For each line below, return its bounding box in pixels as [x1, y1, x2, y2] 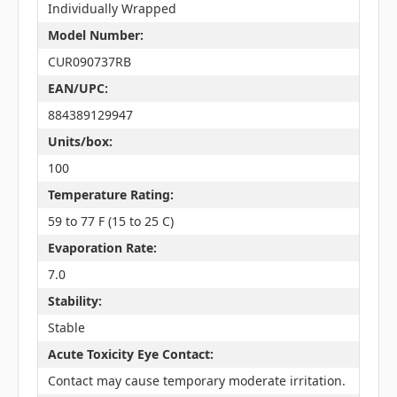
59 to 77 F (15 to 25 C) [47, 213, 174, 230]
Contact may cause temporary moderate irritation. [47, 372, 346, 390]
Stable [47, 319, 85, 337]
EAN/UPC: [47, 80, 108, 97]
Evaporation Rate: [47, 239, 157, 257]
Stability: [47, 292, 102, 310]
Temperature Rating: [47, 186, 174, 204]
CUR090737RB [47, 53, 131, 71]
